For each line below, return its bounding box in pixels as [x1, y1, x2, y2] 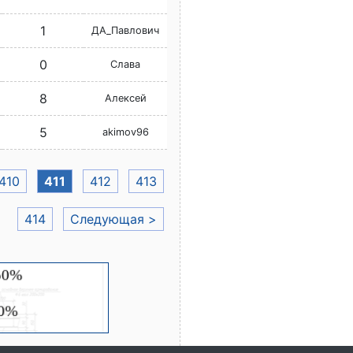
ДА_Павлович [91, 24, 159, 36]
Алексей [104, 92, 147, 104]
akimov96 [102, 126, 149, 138]
